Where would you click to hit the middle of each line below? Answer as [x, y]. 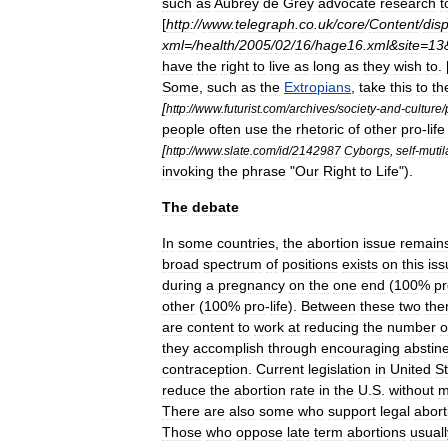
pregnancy [251, 285]
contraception [205, 369]
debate [215, 207]
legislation [339, 369]
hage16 [339, 45]
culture [423, 108]
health [215, 45]
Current [280, 369]
